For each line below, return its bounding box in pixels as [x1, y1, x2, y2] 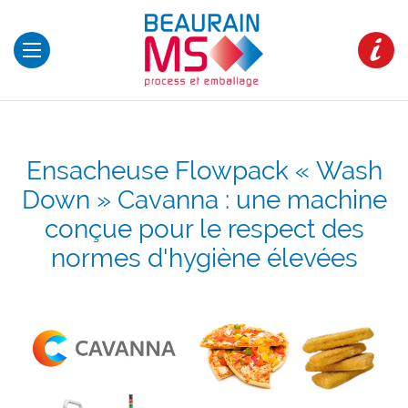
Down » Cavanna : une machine [21, 185, 387, 215]
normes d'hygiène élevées [50, 243, 358, 273]
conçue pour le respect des [44, 214, 364, 244]
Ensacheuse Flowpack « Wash [25, 156, 382, 186]
